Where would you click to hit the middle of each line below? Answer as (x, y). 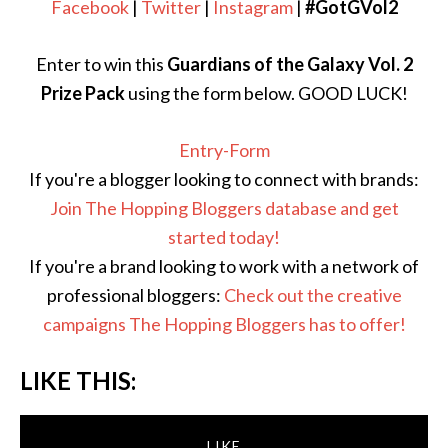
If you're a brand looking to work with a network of (224, 266)
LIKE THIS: (78, 380)
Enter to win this (101, 64)
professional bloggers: (135, 295)
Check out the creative (312, 295)
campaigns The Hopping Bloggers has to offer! (224, 324)
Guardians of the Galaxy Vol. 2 (289, 64)
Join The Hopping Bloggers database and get (224, 208)
